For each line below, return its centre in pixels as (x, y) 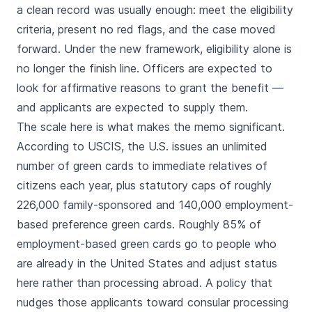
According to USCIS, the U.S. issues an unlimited (142, 146)
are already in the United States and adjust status (147, 263)
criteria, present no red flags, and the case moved (146, 29)
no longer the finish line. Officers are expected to (145, 68)
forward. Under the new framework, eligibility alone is (154, 49)
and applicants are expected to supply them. (132, 107)
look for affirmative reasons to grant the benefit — (150, 88)
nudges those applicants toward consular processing (153, 302)
